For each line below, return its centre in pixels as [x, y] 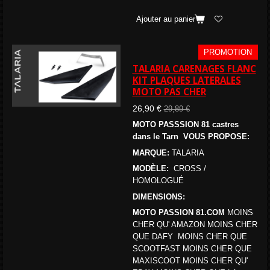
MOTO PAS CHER [169, 92]
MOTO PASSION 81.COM [178, 213]
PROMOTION [228, 52]
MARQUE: [152, 152]
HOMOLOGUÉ [159, 181]
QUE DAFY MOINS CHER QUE [190, 237]
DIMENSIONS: [159, 196]
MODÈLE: [150, 169]
